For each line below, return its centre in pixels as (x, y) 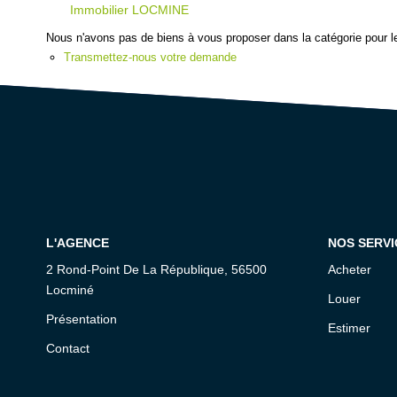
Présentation (82, 319)
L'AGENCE (78, 243)
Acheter (349, 269)
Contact (68, 348)
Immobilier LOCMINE (129, 10)
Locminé (70, 289)
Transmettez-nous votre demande (150, 57)
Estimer (349, 327)
